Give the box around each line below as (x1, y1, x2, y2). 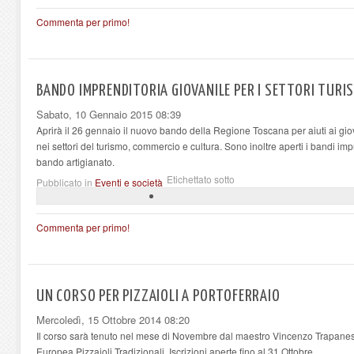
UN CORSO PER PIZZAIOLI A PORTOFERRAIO (36, 288, 281, 304)
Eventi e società (95, 175, 163, 189)
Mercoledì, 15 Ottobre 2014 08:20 (36, 311, 190, 327)
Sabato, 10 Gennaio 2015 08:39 (36, 106, 181, 122)
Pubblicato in (36, 175, 92, 189)
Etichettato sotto (167, 171, 235, 186)
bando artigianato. (36, 154, 115, 168)
